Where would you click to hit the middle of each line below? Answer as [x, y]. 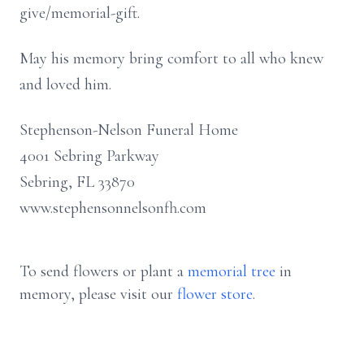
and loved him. [65, 84]
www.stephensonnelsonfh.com [113, 208]
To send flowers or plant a [104, 271]
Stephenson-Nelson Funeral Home [129, 130]
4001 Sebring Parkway [89, 156]
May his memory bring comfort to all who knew [171, 58]
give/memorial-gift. [80, 13]
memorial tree [232, 271]
